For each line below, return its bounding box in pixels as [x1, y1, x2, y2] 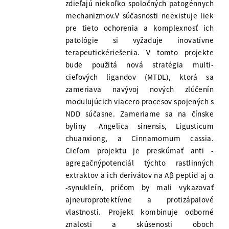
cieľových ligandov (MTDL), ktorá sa [65, 72, 214, 82]
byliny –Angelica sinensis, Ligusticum [65, 121, 214, 131]
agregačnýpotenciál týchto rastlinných [65, 158, 214, 168]
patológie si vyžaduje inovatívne [65, 35, 214, 45]
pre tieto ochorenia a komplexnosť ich [65, 23, 214, 33]
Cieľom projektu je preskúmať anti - [65, 146, 214, 156]
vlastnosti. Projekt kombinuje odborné [65, 207, 214, 217]
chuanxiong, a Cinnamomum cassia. [65, 133, 214, 144]
